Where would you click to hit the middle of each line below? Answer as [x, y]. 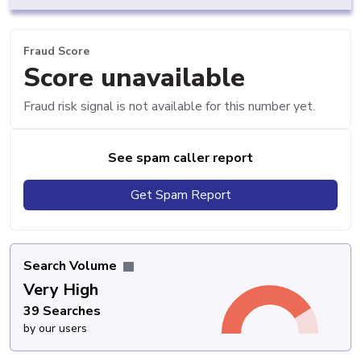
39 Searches [62, 311]
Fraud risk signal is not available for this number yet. [169, 106]
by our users [55, 328]
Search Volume [72, 266]
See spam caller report [180, 158]
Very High [61, 289]
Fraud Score [56, 52]
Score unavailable [134, 77]
